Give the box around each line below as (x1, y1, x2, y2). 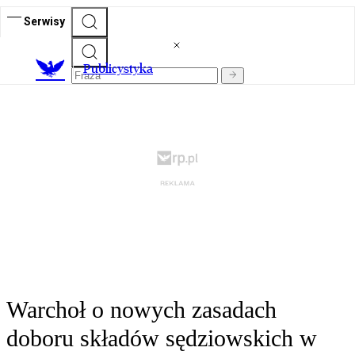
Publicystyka (83, 61, 153, 77)
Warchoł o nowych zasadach (6, 296, 277, 323)
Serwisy (24, 14, 65, 28)
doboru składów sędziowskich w (6, 325, 317, 352)
